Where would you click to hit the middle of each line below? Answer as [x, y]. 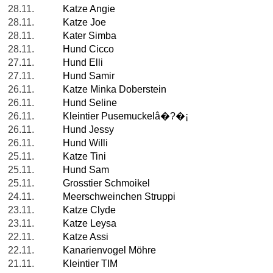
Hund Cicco [88, 49]
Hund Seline [90, 103]
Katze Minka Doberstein [115, 90]
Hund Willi [85, 143]
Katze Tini [84, 157]
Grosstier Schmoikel [106, 183]
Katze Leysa [90, 224]
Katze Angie [89, 9]
